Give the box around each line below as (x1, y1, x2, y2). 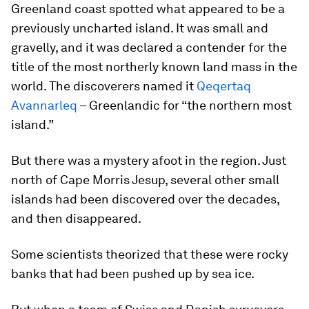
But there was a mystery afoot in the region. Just (11, 153, 286, 168)
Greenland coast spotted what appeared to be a (11, 1, 285, 16)
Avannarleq (11, 98, 77, 112)
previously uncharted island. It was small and (11, 21, 268, 35)
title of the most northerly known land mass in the (11, 59, 297, 74)
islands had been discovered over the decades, (11, 192, 279, 206)
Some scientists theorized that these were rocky (11, 247, 288, 261)
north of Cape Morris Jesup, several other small (11, 172, 279, 187)
